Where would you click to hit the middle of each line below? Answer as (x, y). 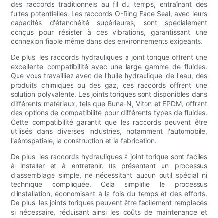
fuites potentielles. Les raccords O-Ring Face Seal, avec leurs (109, 14)
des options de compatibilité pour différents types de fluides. (109, 113)
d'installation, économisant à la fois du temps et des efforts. (109, 194)
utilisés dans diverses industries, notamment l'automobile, (109, 131)
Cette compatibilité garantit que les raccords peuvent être (109, 122)
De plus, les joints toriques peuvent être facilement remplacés (109, 203)
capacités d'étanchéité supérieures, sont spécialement (109, 23)
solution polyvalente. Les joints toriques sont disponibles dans (109, 94)
